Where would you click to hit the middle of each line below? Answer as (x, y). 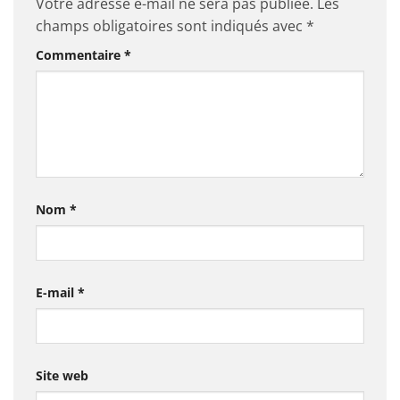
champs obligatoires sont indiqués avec (171, 26)
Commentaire (80, 55)
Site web (62, 375)
